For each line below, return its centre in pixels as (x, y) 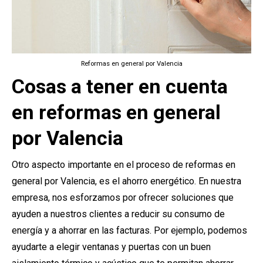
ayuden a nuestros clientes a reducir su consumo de (118, 214)
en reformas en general (116, 112)
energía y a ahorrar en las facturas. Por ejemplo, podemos (129, 230)
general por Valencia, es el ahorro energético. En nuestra (127, 181)
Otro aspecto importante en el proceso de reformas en (124, 165)
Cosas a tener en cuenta (120, 86)
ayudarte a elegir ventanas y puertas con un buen (111, 247)
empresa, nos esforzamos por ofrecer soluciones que (123, 198)
